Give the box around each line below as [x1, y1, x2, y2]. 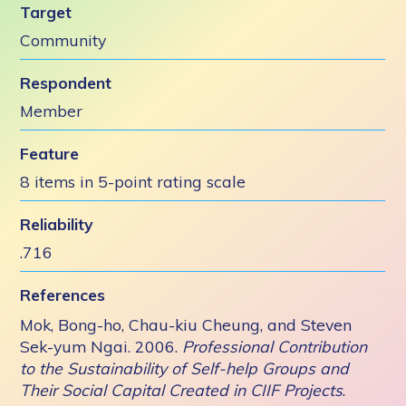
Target [20, 2, 72, 22]
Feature [20, 143, 80, 163]
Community [20, 30, 107, 50]
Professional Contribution [182, 336, 368, 356]
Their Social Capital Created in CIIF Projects [20, 380, 343, 400]
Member [20, 101, 83, 121]
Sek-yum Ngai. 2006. [20, 336, 183, 356]
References [20, 285, 106, 304]
